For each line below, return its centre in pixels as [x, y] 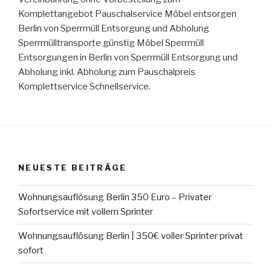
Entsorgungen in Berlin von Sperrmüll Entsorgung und [128, 57]
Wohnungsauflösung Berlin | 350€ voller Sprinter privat [131, 236]
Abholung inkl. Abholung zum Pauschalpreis [107, 72]
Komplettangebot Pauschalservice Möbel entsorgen [127, 14]
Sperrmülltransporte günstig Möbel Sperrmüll [111, 43]
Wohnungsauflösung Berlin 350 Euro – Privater [115, 198]
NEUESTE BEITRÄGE [73, 168]
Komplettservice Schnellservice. [84, 86]
